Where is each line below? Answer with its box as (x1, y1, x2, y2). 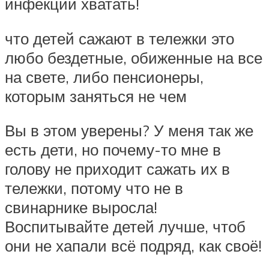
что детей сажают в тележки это (5, 28, 234, 48)
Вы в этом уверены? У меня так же (5, 121, 253, 141)
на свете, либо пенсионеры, (5, 67, 204, 86)
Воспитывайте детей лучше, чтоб (5, 217, 246, 237)
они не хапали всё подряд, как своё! (5, 236, 262, 256)
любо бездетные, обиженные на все (5, 47, 262, 67)
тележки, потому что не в (5, 178, 183, 198)
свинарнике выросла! (5, 198, 157, 217)
